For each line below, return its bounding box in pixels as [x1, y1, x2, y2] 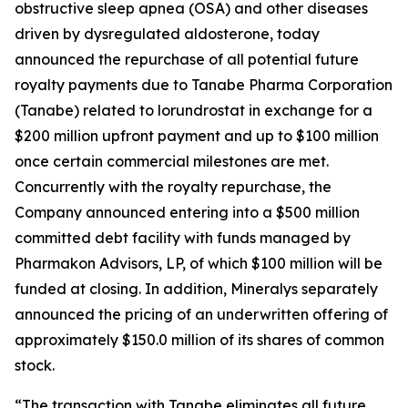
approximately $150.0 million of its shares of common [15, 331, 384, 349]
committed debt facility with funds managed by [15, 229, 351, 247]
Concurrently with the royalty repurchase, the [15, 178, 331, 196]
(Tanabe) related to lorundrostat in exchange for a [15, 101, 372, 119]
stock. [15, 356, 62, 374]
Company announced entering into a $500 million [15, 203, 360, 221]
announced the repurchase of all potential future [15, 50, 359, 68]
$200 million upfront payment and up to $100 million [15, 127, 379, 145]
